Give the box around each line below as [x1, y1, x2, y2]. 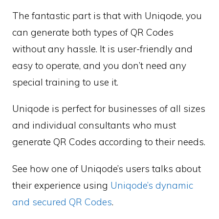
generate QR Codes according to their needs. [12, 136, 205, 148]
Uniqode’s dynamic [110, 179, 193, 192]
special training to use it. [12, 76, 118, 88]
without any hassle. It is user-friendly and [12, 43, 193, 55]
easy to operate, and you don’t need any [12, 59, 186, 71]
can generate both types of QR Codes [12, 26, 174, 38]
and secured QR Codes [12, 196, 112, 208]
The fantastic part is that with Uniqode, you [12, 9, 202, 22]
